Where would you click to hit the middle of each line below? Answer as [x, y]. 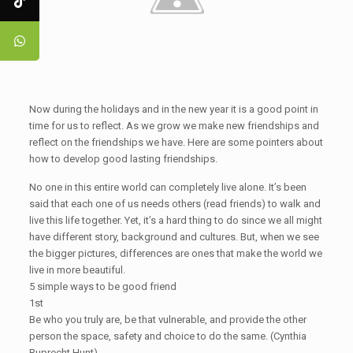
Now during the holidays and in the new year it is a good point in [173, 109]
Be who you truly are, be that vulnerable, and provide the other [167, 319]
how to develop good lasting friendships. [123, 158]
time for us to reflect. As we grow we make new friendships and [174, 125]
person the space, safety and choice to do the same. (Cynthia [167, 336]
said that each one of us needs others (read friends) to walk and [175, 203]
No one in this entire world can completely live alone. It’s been [167, 187]
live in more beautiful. [77, 269]
